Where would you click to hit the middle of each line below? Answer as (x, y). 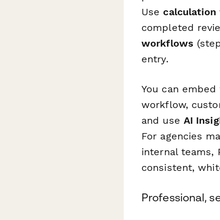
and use (163, 120)
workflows (167, 43)
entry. (155, 59)
